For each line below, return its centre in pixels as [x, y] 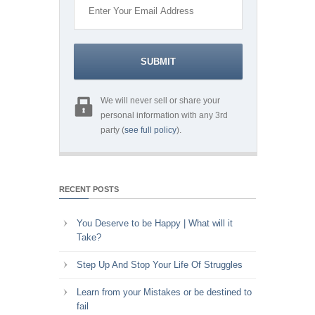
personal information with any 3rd [164, 115]
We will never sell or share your [160, 100]
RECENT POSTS [89, 189]
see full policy [150, 130]
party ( [112, 130]
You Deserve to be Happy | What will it [155, 223]
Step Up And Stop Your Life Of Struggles [160, 264]
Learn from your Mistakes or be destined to [164, 292]
